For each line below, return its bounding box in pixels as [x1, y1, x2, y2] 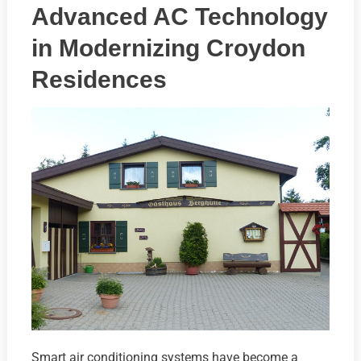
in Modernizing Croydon [31, 34, 305, 61]
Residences [31, 65, 167, 93]
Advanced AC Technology [31, 2, 328, 30]
